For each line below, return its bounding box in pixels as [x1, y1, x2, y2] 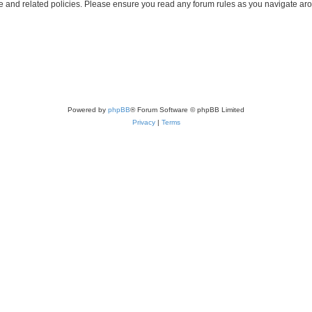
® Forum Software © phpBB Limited [130, 106, 244, 114]
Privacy [132, 118, 155, 126]
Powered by [68, 106, 108, 114]
